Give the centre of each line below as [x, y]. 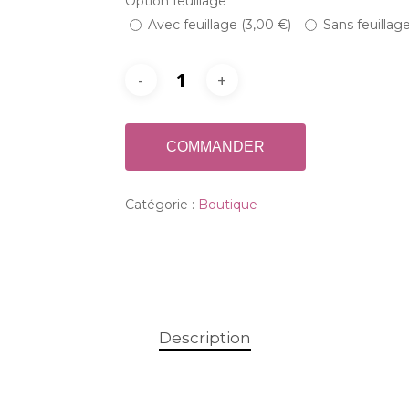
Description [204, 338]
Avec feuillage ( [196, 24]
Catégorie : [161, 204]
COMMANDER [215, 147]
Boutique [227, 204]
